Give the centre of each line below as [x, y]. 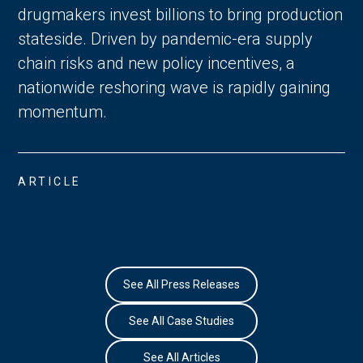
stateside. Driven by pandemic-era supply [166, 38]
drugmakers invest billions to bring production [181, 14]
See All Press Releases [181, 285]
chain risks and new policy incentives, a [157, 63]
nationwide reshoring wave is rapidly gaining [175, 87]
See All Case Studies [181, 321]
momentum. [63, 111]
